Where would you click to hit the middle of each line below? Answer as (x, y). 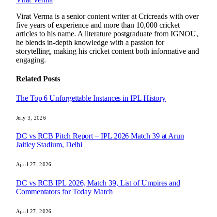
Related (30, 79)
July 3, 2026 (31, 117)
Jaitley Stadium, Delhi (49, 145)
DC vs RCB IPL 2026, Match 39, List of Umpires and (98, 183)
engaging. (31, 60)
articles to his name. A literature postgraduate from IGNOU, (107, 34)
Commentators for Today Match (64, 191)
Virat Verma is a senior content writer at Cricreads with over (107, 16)
